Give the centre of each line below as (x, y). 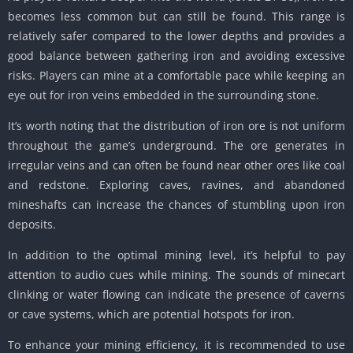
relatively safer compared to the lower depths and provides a (176, 36)
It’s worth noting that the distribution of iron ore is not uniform (176, 126)
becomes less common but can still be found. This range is (176, 17)
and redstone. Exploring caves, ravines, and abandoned (176, 185)
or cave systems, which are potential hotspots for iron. (151, 314)
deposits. (32, 225)
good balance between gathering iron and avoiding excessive (176, 56)
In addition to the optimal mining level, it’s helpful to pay (176, 255)
